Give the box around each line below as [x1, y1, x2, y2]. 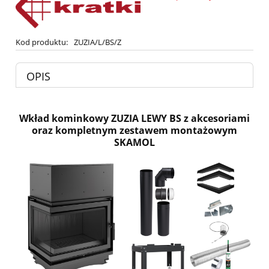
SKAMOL [114, 135, 155, 149]
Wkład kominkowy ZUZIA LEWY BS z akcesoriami [19, 111, 250, 125]
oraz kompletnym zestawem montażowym [32, 123, 237, 137]
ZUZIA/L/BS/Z [73, 36, 121, 47]
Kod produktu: [16, 36, 68, 47]
